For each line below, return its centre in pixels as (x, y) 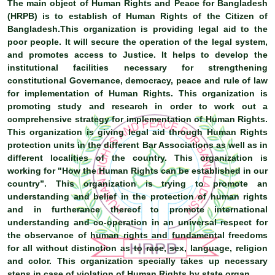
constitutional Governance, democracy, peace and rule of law (137, 80)
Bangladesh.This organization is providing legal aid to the (137, 29)
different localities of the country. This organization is (137, 157)
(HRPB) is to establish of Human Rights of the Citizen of (137, 16)
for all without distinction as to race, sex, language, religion (137, 248)
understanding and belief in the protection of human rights (137, 196)
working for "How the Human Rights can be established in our (137, 170)
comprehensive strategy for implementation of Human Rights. (137, 119)
